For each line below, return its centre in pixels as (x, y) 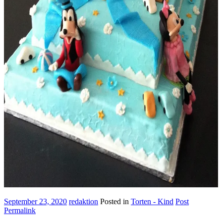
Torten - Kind (152, 201)
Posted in (115, 201)
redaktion (83, 201)
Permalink (20, 210)
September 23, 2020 (35, 201)
